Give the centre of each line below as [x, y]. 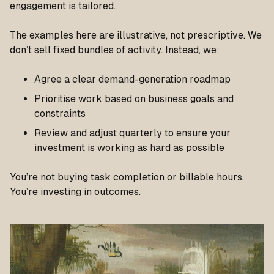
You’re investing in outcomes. [75, 191]
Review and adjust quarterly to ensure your [132, 133]
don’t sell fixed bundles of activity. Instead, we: [115, 50]
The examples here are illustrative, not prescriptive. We [136, 35]
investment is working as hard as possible [129, 147]
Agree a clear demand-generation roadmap [132, 79]
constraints [60, 113]
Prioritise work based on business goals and [134, 98]
